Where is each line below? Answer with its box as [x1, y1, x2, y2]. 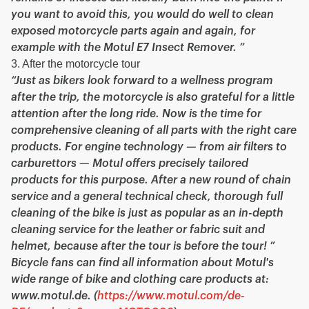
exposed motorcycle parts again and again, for [11, 26, 255, 37]
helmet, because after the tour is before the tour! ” [11, 241, 275, 252]
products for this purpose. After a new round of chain [11, 175, 291, 186]
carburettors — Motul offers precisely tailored [11, 158, 248, 169]
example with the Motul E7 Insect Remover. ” [11, 42, 244, 53]
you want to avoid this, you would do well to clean [11, 9, 274, 20]
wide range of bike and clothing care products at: [11, 274, 269, 285]
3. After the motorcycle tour [11, 58, 140, 70]
